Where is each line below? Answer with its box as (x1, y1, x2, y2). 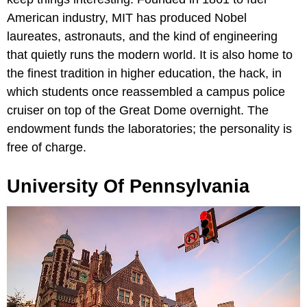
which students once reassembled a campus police (7, 84, 285, 99)
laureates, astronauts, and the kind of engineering (7, 29, 278, 43)
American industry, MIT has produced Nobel (7, 10, 247, 25)
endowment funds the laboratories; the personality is (7, 121, 292, 136)
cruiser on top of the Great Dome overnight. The (7, 103, 269, 117)
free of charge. (7, 140, 86, 154)
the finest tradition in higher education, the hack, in (7, 66, 282, 80)
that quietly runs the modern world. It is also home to (7, 47, 293, 62)
